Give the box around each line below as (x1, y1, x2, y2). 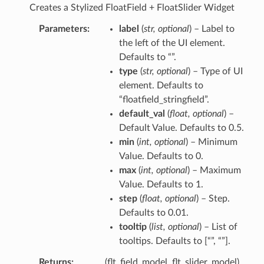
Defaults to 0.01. (118, 207, 189, 217)
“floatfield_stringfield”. (118, 94, 209, 104)
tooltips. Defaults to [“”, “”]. (118, 236, 230, 246)
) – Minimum (185, 137, 237, 147)
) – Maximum (187, 165, 241, 175)
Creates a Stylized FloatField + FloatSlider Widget (29, 2, 235, 12)
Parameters (38, 24, 87, 34)
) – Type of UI (187, 66, 243, 76)
